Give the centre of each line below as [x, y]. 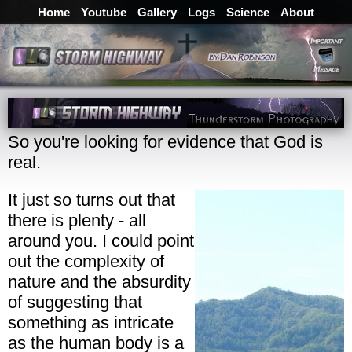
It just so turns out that [92, 200]
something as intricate [91, 322]
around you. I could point [101, 240]
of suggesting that [75, 302]
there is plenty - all [77, 220]
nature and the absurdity [99, 281]
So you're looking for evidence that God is [165, 141]
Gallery [157, 12]
